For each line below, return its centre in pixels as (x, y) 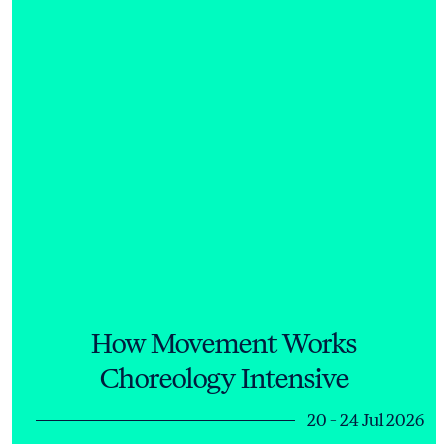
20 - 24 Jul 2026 (365, 419)
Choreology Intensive (224, 378)
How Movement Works (224, 343)
